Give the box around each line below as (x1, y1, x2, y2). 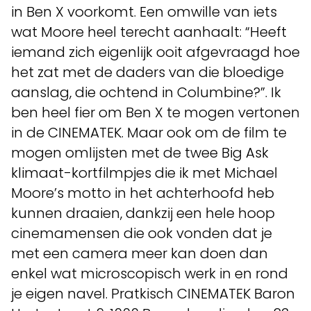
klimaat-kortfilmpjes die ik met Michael (11, 163, 278, 183)
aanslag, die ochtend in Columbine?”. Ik (11, 83, 281, 102)
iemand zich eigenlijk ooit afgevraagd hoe (11, 42, 300, 62)
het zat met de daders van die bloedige (11, 62, 284, 82)
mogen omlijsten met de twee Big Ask (11, 143, 269, 162)
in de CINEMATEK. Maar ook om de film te (11, 123, 287, 142)
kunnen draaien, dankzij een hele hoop (11, 203, 275, 223)
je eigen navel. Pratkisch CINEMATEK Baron (11, 284, 295, 303)
